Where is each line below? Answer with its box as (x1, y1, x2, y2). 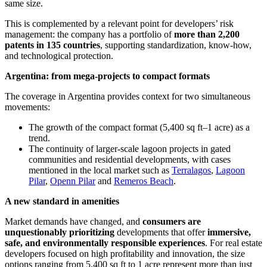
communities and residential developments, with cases (29, 154, 231, 165)
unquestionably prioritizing (5, 227, 114, 238)
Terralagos (172, 165, 211, 176)
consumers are (142, 216, 201, 227)
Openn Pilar (50, 176, 95, 187)
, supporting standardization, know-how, (100, 40, 252, 51)
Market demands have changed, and (5, 216, 142, 227)
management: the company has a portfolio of (5, 29, 174, 40)
